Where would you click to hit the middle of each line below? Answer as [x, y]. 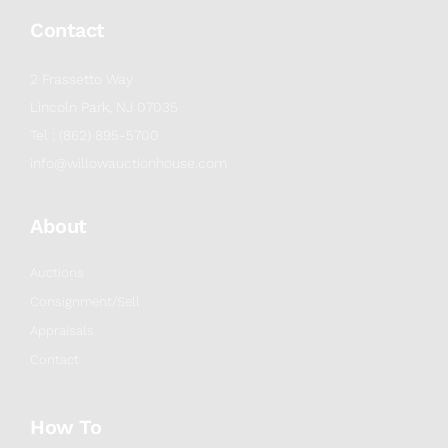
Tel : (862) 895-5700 [96, 135]
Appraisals [62, 331]
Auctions [57, 273]
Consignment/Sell [85, 302]
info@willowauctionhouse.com [128, 163]
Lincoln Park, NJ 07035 [104, 107]
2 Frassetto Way [81, 79]
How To [65, 427]
